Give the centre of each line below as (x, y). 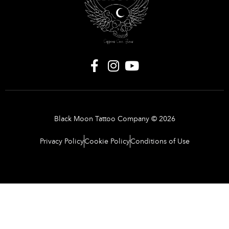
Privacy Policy (62, 141)
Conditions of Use (160, 141)
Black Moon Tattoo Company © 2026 (114, 119)
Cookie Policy (107, 141)
